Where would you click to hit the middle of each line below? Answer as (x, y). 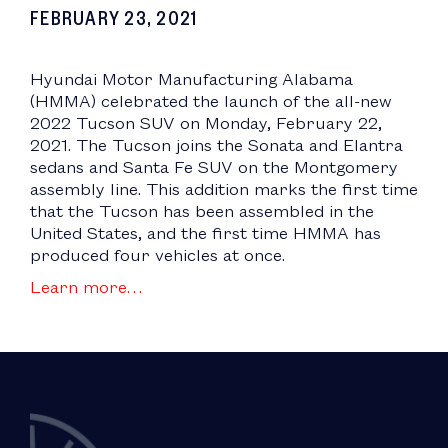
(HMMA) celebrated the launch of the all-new (211, 101)
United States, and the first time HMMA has (205, 233)
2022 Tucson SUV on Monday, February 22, (206, 123)
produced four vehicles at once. (157, 255)
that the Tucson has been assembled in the (202, 211)
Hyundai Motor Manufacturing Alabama (191, 79)
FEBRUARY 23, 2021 (114, 18)
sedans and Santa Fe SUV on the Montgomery (214, 167)
